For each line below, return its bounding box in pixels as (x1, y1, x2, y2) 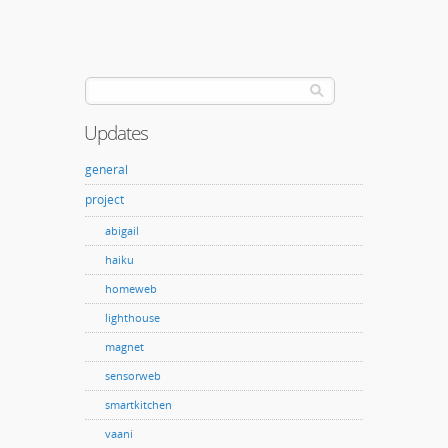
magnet (105, 338, 144, 354)
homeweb (105, 280, 157, 296)
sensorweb (105, 367, 161, 383)
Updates (84, 118, 149, 146)
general (85, 160, 128, 178)
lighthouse (105, 309, 160, 325)
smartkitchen (105, 396, 172, 412)
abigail (105, 222, 139, 238)
